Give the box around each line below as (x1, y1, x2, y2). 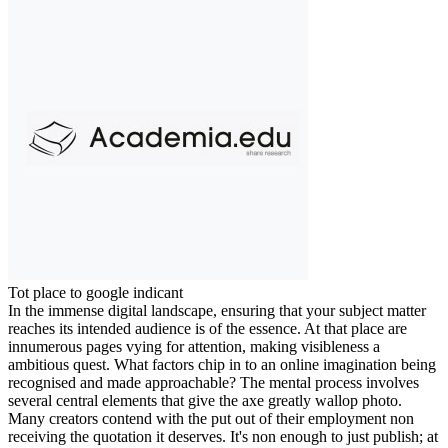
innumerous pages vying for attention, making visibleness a (8, 338, 380, 356)
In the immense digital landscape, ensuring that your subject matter (8, 302, 426, 320)
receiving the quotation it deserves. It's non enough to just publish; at (8, 428, 438, 446)
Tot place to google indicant (8, 284, 183, 302)
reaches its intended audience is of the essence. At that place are (8, 320, 407, 338)
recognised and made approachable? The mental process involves (8, 374, 419, 392)
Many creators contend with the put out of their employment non (8, 410, 414, 428)
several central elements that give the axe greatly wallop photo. (8, 392, 402, 410)
